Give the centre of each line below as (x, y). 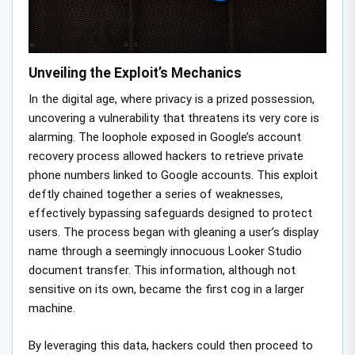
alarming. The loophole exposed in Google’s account (165, 137)
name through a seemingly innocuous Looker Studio (165, 252)
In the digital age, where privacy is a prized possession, (172, 99)
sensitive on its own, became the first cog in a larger (166, 290)
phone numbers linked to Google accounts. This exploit (173, 176)
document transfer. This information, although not (162, 271)
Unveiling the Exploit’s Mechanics (135, 73)
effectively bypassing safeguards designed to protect (170, 214)
